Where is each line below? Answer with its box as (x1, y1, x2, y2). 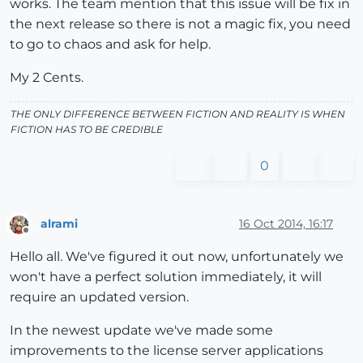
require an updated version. (10, 288, 189, 305)
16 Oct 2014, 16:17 (239, 216, 333, 231)
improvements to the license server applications (10, 342, 323, 358)
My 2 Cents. (10, 70, 83, 86)
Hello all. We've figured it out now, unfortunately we (10, 248, 344, 264)
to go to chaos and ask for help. (10, 36, 211, 53)
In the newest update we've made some (10, 322, 273, 338)
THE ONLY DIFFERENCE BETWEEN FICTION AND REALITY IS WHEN (11, 108, 345, 121)
